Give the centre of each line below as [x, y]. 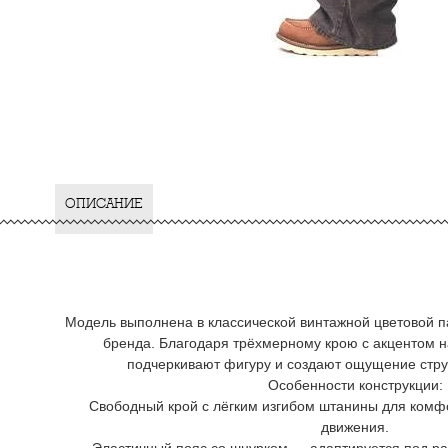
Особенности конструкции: [355, 385]
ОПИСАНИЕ [104, 203]
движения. [355, 427]
